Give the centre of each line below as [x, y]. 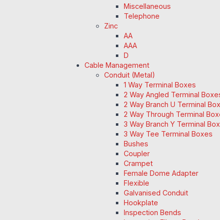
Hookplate [141, 203]
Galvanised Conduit [156, 193]
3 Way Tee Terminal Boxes [168, 134]
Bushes [136, 144]
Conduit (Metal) [130, 75]
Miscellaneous [147, 6]
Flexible [137, 183]
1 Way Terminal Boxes [160, 85]
